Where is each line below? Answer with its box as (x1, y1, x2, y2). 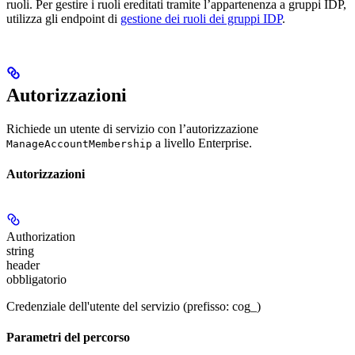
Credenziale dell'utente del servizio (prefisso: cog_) (6, 300, 261, 314)
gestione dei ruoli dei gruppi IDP (120, 11, 282, 25)
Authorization (6, 230, 75, 244)
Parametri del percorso (6, 330, 130, 345)
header (6, 258, 40, 273)
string (6, 244, 34, 258)
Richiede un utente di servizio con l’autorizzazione (6, 121, 258, 136)
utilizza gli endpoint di (6, 11, 120, 25)
